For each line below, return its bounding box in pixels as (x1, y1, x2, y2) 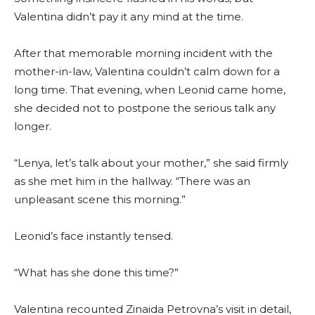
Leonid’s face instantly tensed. (14, 229, 173, 243)
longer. (14, 120, 51, 134)
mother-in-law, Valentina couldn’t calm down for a (14, 65, 280, 79)
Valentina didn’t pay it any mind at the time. (14, 10, 243, 24)
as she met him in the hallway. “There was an (14, 174, 250, 188)
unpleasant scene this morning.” (14, 193, 186, 207)
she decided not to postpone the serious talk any (14, 101, 276, 115)
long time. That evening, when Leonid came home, (14, 83, 285, 97)
